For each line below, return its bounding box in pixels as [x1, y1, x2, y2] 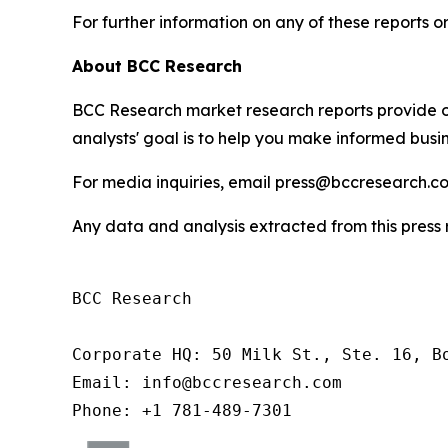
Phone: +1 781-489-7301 [72, 401, 292, 420]
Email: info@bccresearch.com [72, 373, 342, 392]
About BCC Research [72, 56, 242, 76]
